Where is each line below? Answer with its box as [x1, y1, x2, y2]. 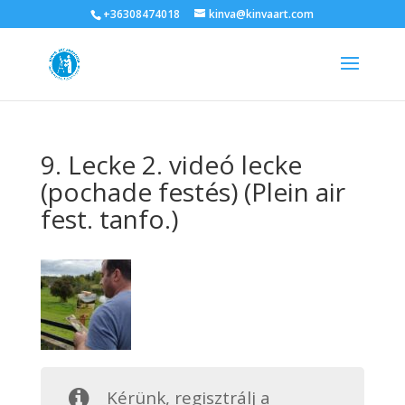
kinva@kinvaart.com [209, 6, 315, 22]
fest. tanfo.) [40, 202, 178, 236]
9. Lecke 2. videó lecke [40, 147, 302, 182]
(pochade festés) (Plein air [40, 174, 345, 209]
